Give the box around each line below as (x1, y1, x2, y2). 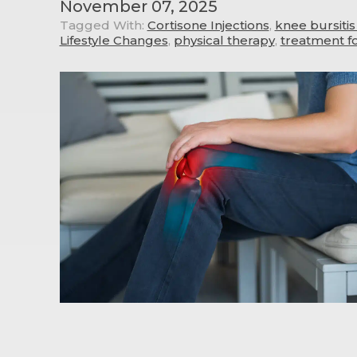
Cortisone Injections (147, 17, 269, 33)
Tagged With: (59, 17, 144, 33)
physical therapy (173, 32, 275, 48)
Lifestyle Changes (59, 32, 168, 48)
